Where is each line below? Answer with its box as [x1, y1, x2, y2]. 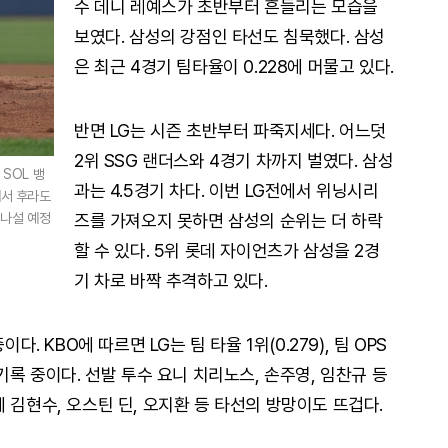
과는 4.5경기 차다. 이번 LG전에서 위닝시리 [74, 180, 379, 201]
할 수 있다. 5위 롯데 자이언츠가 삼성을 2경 [74, 240, 380, 261]
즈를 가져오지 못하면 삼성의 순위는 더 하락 [74, 210, 383, 231]
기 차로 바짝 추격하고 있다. [74, 270, 268, 291]
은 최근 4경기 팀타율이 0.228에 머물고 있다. [74, 56, 394, 77]
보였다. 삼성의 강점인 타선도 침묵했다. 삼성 [74, 26, 386, 47]
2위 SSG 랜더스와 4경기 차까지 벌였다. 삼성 [74, 150, 394, 171]
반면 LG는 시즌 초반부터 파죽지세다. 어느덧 [74, 120, 387, 141]
